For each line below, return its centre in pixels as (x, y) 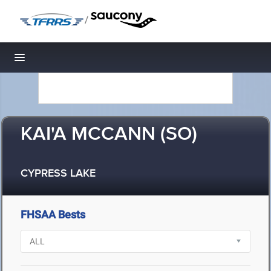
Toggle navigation (61, 61)
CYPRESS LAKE (58, 174)
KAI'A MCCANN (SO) (109, 135)
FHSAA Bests (53, 214)
